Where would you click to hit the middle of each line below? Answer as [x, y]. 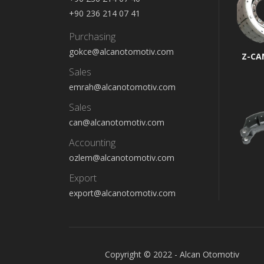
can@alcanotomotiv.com [117, 123]
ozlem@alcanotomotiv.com [122, 158]
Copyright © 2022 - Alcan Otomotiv [172, 254]
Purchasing [92, 37]
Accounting [92, 143]
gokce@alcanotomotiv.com [121, 52]
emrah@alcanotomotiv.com [122, 87]
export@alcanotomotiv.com [122, 193]
